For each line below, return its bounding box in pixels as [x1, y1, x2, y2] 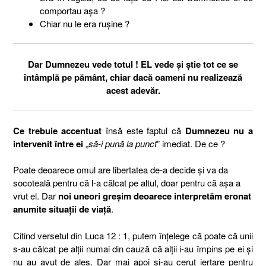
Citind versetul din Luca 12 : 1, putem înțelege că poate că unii [13, 229, 253, 242]
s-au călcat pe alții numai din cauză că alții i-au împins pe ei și [13, 242, 253, 255]
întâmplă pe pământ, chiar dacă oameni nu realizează [24, 70, 242, 84]
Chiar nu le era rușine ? [40, 17, 129, 30]
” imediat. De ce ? [157, 137, 225, 150]
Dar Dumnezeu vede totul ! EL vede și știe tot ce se [28, 57, 238, 71]
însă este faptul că [102, 123, 185, 137]
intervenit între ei [13, 137, 83, 150]
